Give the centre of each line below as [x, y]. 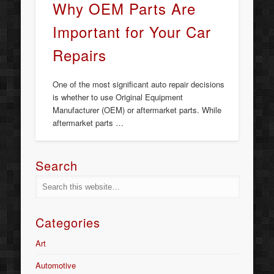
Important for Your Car [132, 31]
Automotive [56, 265]
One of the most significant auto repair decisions [139, 84]
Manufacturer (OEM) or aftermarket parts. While [137, 109]
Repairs [80, 54]
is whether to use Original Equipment [118, 97]
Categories [68, 223]
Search [57, 166]
